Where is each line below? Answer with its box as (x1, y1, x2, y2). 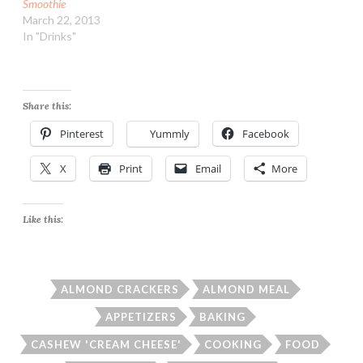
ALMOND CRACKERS (61, 283, 179, 297)
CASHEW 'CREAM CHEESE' (30, 337, 181, 351)
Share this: (23, 100, 71, 113)
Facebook (242, 126, 289, 142)
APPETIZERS (105, 310, 177, 323)
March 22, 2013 (23, 13, 100, 28)
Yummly (150, 126, 190, 142)
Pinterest (60, 126, 104, 142)
